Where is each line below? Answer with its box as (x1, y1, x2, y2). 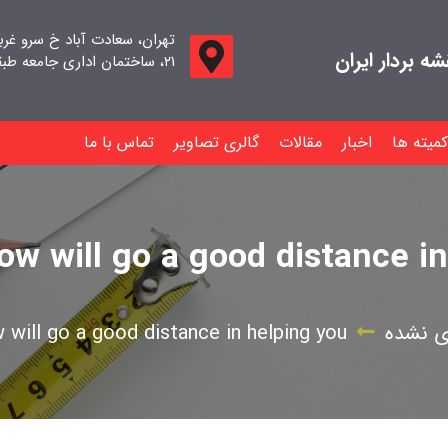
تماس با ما (83, 130, 154, 156)
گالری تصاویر (173, 130, 259, 156)
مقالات (278, 130, 322, 156)
